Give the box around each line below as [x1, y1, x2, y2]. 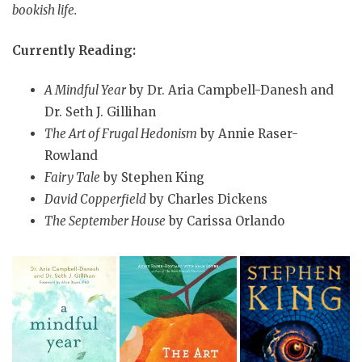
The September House [44, 213, 166, 229]
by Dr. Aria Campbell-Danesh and [126, 82, 334, 99]
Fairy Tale [44, 170, 100, 186]
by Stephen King [100, 170, 204, 186]
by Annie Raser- [197, 126, 298, 142]
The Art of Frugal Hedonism [44, 126, 197, 142]
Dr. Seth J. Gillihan [44, 104, 156, 120]
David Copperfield [44, 192, 146, 208]
